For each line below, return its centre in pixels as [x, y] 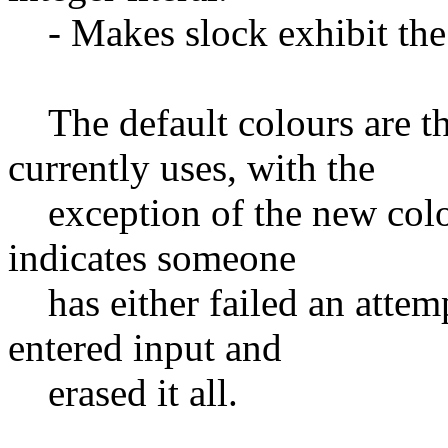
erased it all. [123, 392]
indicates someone [152, 257]
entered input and [145, 347]
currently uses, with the [191, 167]
